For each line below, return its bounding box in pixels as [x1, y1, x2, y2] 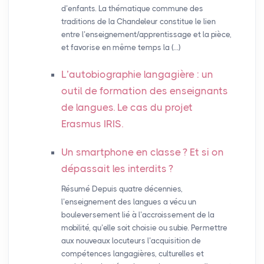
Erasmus [61, 118, 104, 130]
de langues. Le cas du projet [61, 101, 193, 114]
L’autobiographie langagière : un [61, 68, 213, 81]
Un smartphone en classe [61, 146, 181, 159]
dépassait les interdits [61, 163, 167, 175]
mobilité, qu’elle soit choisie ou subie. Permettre [61, 223, 227, 233]
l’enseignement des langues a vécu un [61, 197, 196, 207]
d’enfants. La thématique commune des [61, 4, 203, 14]
